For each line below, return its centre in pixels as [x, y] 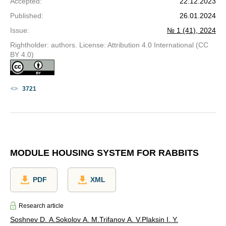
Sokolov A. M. [77, 220]
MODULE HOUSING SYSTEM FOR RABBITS [104, 153]
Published [26, 15]
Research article [41, 206]
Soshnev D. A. [33, 220]
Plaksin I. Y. [160, 220]
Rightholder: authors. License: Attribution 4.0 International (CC [109, 45]
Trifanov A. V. [121, 220]
